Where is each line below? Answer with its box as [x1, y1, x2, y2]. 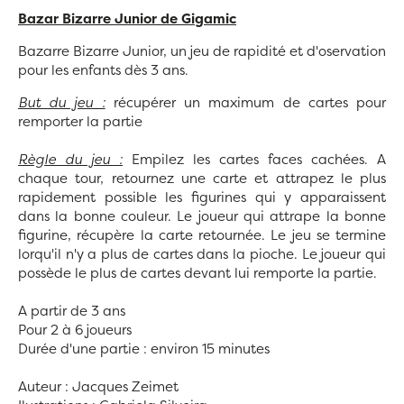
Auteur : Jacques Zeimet [18, 377, 179, 397]
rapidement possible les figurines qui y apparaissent [18, 188, 386, 207]
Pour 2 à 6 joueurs [18, 320, 132, 340]
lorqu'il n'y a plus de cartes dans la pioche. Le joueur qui [18, 244, 386, 264]
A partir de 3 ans [18, 301, 125, 321]
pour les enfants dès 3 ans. [18, 60, 192, 80]
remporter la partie [18, 112, 142, 132]
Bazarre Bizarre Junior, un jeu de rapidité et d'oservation [18, 41, 386, 61]
